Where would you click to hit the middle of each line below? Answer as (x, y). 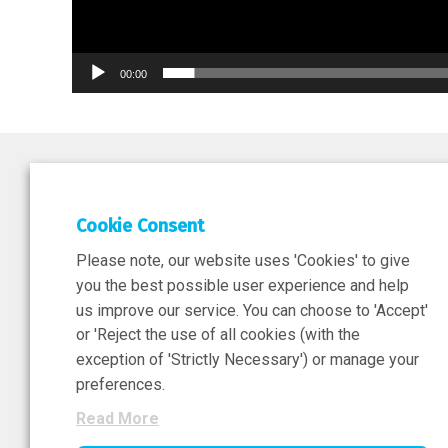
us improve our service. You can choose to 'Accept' (252, 310)
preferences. (120, 384)
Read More (117, 418)
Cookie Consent (140, 226)
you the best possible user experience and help (242, 285)
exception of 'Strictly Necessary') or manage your (247, 360)
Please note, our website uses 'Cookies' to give (243, 261)
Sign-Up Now (222, 382)
